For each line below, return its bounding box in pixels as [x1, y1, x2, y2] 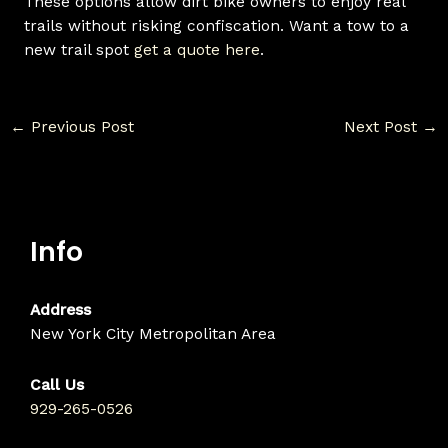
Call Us [30, 375, 84, 394]
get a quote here [133, 41, 260, 60]
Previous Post [26, 117, 135, 136]
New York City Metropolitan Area [30, 324, 276, 343]
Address [30, 300, 91, 319]
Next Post [343, 117, 422, 136]
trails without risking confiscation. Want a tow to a [23, 17, 409, 36]
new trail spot [23, 41, 134, 60]
